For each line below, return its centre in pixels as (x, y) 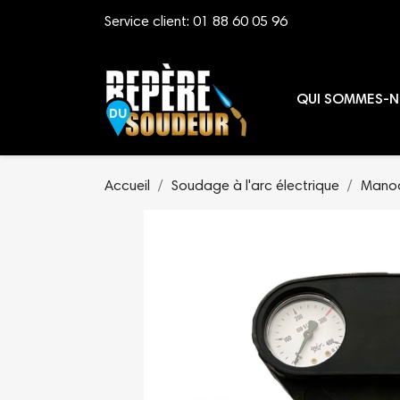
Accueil (127, 186)
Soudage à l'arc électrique (255, 186)
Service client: (149, 22)
